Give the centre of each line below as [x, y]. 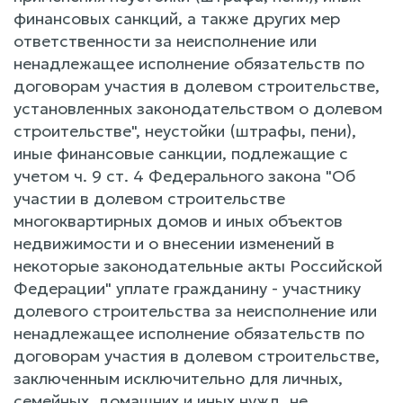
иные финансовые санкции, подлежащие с [181, 153]
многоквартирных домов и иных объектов [178, 220]
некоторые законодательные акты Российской [198, 265]
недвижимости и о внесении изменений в [174, 243]
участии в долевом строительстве [149, 198]
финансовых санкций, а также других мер [177, 18]
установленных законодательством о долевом [198, 108]
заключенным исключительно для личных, [178, 378]
